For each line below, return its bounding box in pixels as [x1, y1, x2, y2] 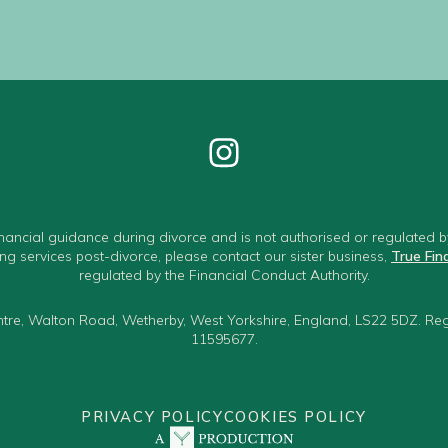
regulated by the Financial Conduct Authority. [78, 265, 370, 283]
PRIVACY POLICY [81, 406, 224, 426]
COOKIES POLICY [223, 406, 367, 426]
